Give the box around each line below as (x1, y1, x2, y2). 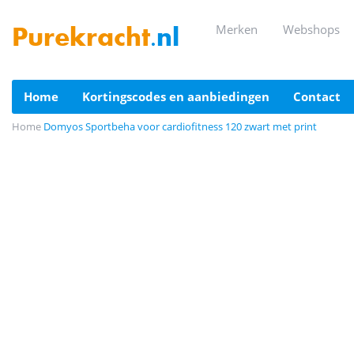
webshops (294, 21, 340, 37)
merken (227, 21, 258, 37)
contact (301, 88, 341, 104)
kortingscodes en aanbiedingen (90, 88, 269, 104)
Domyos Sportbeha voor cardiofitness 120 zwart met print (43, 119, 317, 134)
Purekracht (12, 26, 150, 53)
